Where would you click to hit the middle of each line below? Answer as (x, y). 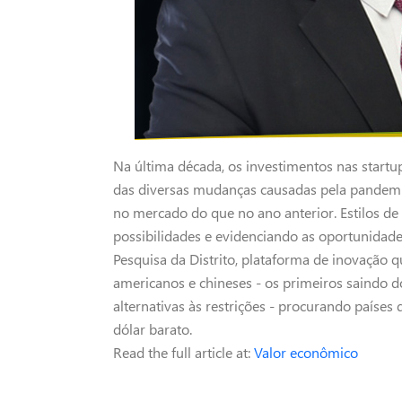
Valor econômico (306, 352)
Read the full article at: (184, 352)
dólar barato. (153, 329)
